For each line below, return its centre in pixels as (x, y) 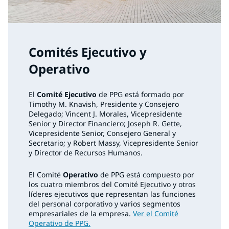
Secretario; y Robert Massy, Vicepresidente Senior (113, 143)
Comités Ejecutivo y (88, 52)
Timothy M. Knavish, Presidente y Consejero (104, 104)
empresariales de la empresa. (81, 214)
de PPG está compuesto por (147, 175)
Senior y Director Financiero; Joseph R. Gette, (105, 124)
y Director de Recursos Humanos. (86, 153)
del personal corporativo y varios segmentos (105, 204)
